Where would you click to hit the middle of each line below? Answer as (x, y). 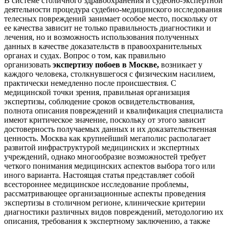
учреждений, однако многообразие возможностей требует (105, 156)
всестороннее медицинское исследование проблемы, (96, 184)
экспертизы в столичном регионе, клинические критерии (105, 202)
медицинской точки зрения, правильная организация (97, 92)
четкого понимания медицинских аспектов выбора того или (110, 166)
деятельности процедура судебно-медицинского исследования (113, 9)
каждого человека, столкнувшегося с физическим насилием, (110, 74)
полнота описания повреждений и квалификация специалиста (113, 110)
